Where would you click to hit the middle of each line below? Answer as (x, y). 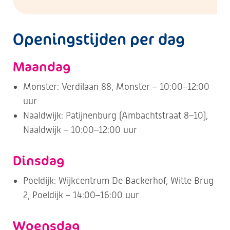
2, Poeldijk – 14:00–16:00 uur (81, 195)
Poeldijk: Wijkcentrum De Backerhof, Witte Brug (118, 180)
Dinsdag (39, 160)
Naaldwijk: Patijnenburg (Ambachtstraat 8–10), (116, 115)
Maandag (42, 66)
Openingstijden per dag (99, 39)
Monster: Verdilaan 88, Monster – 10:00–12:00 (116, 87)
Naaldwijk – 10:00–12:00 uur (80, 130)
